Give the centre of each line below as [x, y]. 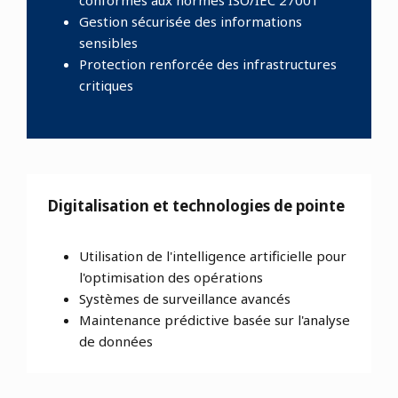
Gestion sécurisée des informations [191, 22]
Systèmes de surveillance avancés [185, 299]
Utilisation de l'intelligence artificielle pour [213, 256]
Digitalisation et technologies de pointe [196, 206]
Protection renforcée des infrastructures [208, 64]
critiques [106, 86]
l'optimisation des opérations [171, 278]
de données [116, 342]
